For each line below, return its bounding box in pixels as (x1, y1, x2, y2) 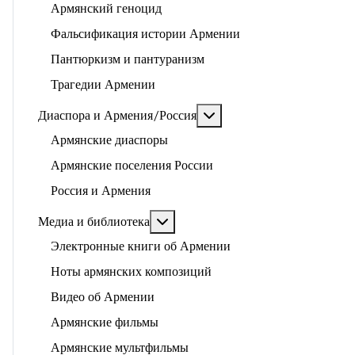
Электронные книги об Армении (51, 239, 231, 254)
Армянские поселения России (51, 158, 213, 173)
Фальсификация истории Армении (51, 27, 240, 41)
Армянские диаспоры (51, 133, 168, 147)
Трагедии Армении (51, 78, 155, 92)
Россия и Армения (51, 184, 151, 198)
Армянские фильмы (51, 315, 158, 330)
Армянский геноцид (51, 2, 162, 16)
